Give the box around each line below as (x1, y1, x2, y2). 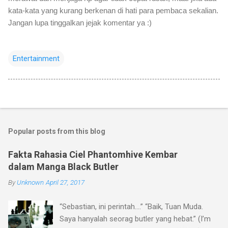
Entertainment (13, 53, 60, 63)
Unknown (17, 178, 44, 186)
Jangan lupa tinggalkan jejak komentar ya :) (8, 18, 152, 27)
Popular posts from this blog (8, 127, 105, 135)
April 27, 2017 (46, 178, 84, 186)
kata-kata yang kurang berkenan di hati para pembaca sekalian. (8, 6, 218, 15)
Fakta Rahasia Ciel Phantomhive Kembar (8, 149, 178, 160)
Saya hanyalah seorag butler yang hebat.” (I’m (60, 214, 211, 223)
